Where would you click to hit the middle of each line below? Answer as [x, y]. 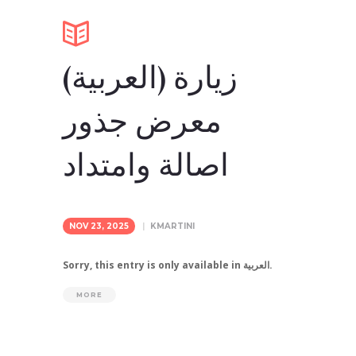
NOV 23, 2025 [99, 226]
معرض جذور [142, 122]
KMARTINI [172, 226]
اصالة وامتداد [146, 165]
